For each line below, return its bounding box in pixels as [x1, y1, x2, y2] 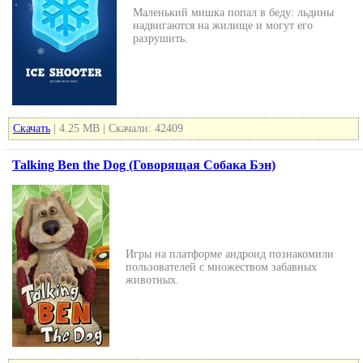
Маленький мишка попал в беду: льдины [133, 6, 334, 19]
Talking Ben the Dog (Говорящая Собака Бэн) [12, 158, 275, 172]
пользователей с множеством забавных [126, 261, 317, 273]
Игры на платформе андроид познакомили [126, 248, 334, 260]
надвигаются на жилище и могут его [133, 19, 313, 32]
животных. [126, 274, 179, 286]
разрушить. [133, 32, 188, 45]
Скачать [13, 122, 50, 135]
